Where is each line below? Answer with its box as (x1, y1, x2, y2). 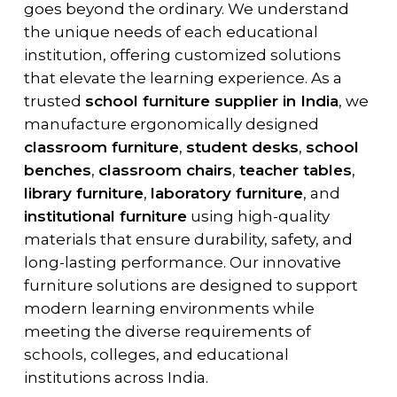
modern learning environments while (23, 299, 315, 317)
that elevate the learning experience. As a (23, 68, 342, 87)
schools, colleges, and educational (23, 345, 289, 363)
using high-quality (186, 206, 330, 225)
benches (23, 160, 91, 179)
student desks (185, 137, 299, 156)
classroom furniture (23, 137, 179, 156)
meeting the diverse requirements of (23, 322, 311, 340)
